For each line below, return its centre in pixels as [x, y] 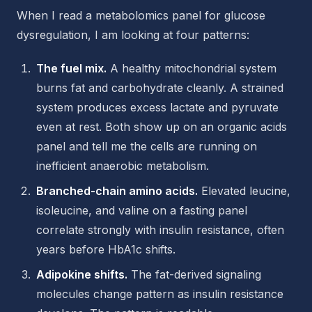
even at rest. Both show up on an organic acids [162, 127]
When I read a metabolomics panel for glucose [141, 15]
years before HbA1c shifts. [106, 249]
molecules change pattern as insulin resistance [160, 294]
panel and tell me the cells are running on [147, 146]
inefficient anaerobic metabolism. [123, 166]
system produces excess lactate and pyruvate [157, 107]
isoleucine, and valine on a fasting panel [142, 210]
